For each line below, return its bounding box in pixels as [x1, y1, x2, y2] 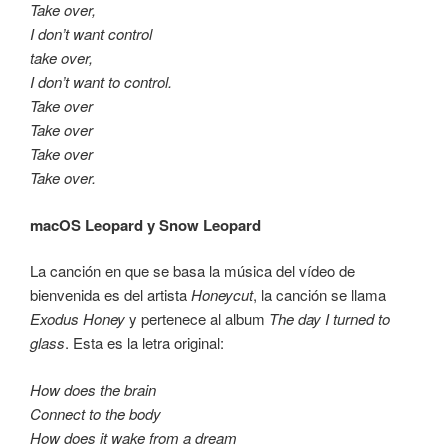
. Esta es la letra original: [65, 332, 224, 354]
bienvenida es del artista [30, 284, 191, 306]
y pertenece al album [125, 308, 269, 330]
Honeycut [191, 284, 253, 306]
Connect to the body [30, 402, 161, 424]
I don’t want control [30, 23, 152, 45]
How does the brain [30, 378, 156, 400]
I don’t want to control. [30, 71, 172, 93]
